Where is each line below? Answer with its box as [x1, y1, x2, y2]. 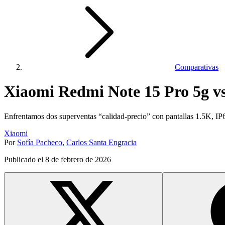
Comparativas [175, 63, 218, 71]
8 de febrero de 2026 [45, 155, 111, 164]
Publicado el [4, 155, 45, 164]
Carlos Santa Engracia [66, 138, 137, 147]
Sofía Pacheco [17, 138, 62, 147]
